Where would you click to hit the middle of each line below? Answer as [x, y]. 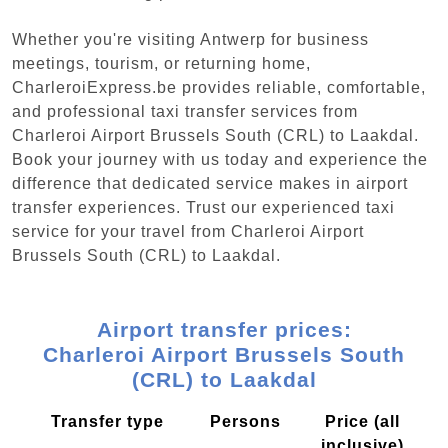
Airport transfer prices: [224, 329]
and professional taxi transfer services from [185, 111]
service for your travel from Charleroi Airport [188, 231]
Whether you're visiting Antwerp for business [190, 39]
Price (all [362, 421]
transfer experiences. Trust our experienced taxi [203, 207]
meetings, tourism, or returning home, [161, 63]
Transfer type [107, 421]
